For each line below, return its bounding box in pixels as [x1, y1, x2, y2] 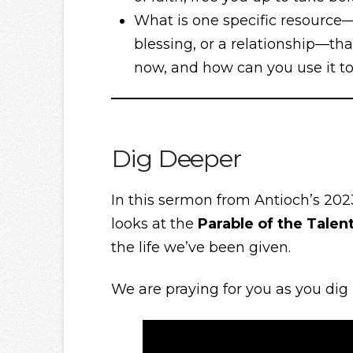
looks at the [110, 214, 198, 232]
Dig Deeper [110, 143, 241, 174]
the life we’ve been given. [110, 238, 291, 256]
